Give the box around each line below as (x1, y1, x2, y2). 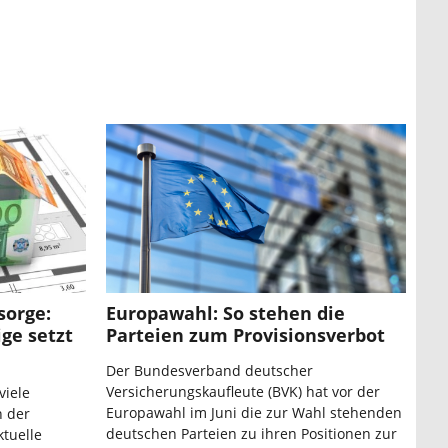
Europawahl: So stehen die (106, 301, 345, 326)
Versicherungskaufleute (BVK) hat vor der (106, 382, 380, 402)
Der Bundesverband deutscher (106, 361, 313, 381)
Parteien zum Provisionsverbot (106, 323, 385, 348)
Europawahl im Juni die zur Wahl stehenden (106, 403, 402, 423)
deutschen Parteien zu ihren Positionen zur (106, 424, 397, 444)
